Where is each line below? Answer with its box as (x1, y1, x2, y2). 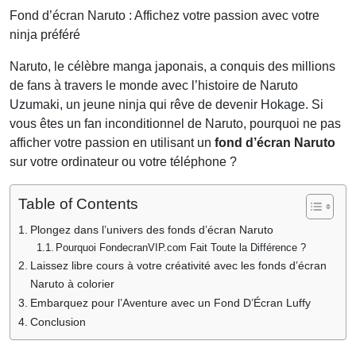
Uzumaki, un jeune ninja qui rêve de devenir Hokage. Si (10, 97, 323, 111)
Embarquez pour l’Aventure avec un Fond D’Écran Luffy (29, 296, 311, 309)
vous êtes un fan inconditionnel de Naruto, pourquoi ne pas (10, 116, 341, 130)
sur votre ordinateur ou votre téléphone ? (10, 154, 237, 168)
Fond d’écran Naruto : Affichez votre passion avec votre (10, 8, 319, 22)
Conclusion (29, 315, 86, 328)
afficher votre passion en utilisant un (10, 135, 215, 149)
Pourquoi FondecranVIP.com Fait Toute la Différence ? (56, 241, 307, 253)
